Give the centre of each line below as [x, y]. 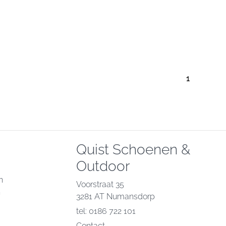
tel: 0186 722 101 [106, 211]
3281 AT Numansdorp [116, 197]
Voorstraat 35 [100, 185]
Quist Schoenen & [133, 150]
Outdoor [103, 166]
